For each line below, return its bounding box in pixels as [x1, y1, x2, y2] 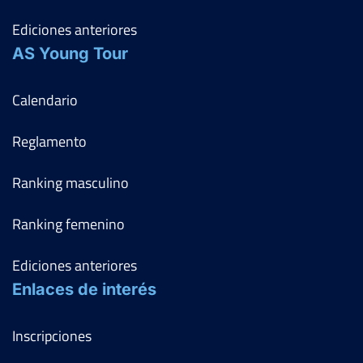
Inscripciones [12, 324, 92, 347]
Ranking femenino [12, 212, 125, 235]
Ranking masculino [12, 171, 129, 194]
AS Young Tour [12, 43, 128, 63]
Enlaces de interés [12, 279, 156, 299]
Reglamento [12, 130, 87, 152]
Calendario [12, 88, 78, 111]
